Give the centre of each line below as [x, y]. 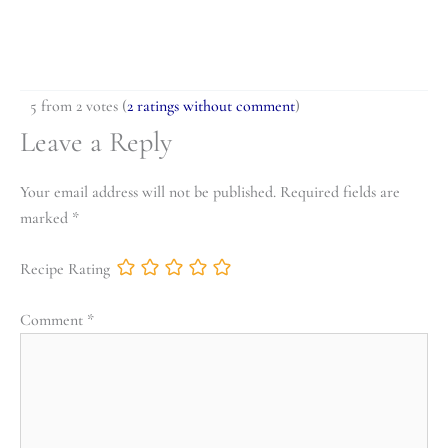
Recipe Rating [65, 269]
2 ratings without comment [211, 106]
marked [46, 218]
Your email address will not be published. [148, 192]
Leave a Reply [96, 142]
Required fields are [340, 192]
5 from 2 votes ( [78, 106]
